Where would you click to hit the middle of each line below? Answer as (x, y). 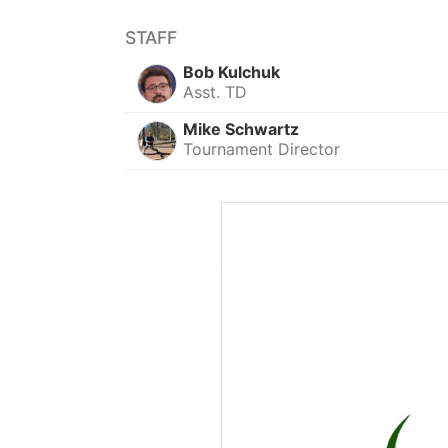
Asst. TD (215, 91)
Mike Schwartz (241, 128)
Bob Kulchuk (232, 71)
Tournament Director (262, 148)
